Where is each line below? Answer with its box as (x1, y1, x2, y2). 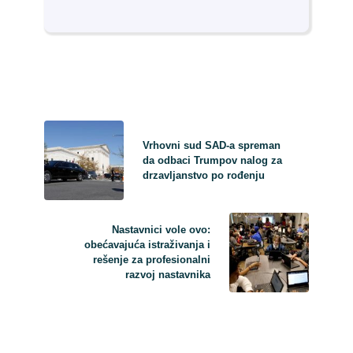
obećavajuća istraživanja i (84, 239, 211, 251)
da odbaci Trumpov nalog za (142, 154, 282, 166)
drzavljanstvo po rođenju (142, 169, 265, 181)
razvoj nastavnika (125, 269, 211, 281)
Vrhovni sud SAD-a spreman (142, 139, 281, 151)
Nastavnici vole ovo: (112, 224, 211, 236)
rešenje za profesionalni (93, 254, 211, 266)
